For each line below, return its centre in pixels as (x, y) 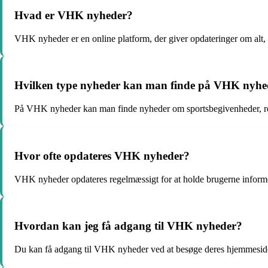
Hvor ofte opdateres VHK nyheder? (102, 156)
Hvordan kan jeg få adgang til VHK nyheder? (128, 226)
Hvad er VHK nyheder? (74, 16)
